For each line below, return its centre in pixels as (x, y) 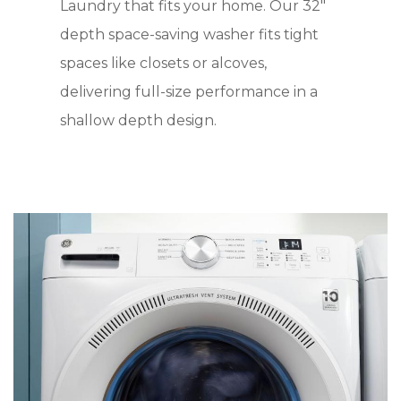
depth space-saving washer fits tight (190, 34)
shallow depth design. (139, 120)
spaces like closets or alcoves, (164, 63)
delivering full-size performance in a (189, 91)
